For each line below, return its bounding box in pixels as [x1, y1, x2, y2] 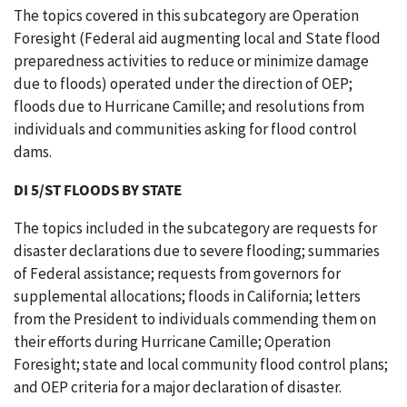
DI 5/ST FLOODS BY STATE [14, 180, 182, 200]
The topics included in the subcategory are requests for [14, 218, 377, 238]
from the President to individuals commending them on [14, 309, 376, 329]
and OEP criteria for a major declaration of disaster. [14, 377, 342, 397]
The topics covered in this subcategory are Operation [14, 5, 359, 25]
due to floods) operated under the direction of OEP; [14, 74, 352, 94]
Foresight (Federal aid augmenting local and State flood [14, 28, 381, 48]
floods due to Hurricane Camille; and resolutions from [14, 96, 364, 116]
